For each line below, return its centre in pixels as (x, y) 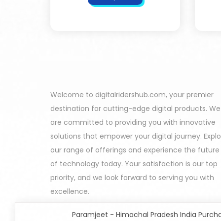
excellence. (70, 191)
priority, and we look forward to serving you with (132, 177)
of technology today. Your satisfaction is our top (134, 164)
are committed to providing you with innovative (133, 122)
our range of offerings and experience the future (135, 150)
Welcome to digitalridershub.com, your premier (132, 94)
